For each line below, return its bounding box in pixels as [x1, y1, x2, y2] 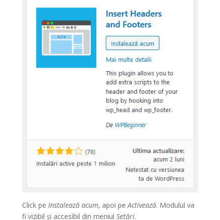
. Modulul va [156, 200, 194, 210]
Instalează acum [48, 200, 98, 210]
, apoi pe [98, 200, 128, 210]
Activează [127, 200, 156, 210]
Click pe [22, 200, 48, 210]
